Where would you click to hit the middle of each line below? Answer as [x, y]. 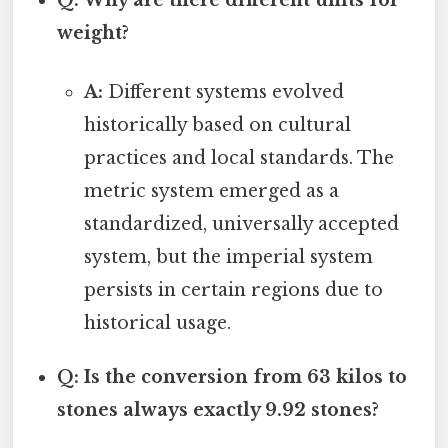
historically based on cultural [217, 124]
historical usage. [157, 322]
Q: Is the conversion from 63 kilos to [232, 376]
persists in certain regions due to [233, 289]
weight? [93, 32]
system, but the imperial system [228, 256]
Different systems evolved [223, 91]
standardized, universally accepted [241, 223]
